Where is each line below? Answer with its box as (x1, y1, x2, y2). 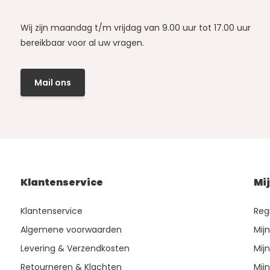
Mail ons (34, 76, 71, 89)
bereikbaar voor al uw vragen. (20, 37, 144, 49)
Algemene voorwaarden (20, 224, 122, 236)
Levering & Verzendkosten (20, 242, 130, 255)
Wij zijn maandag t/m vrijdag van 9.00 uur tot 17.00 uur (20, 22, 251, 34)
